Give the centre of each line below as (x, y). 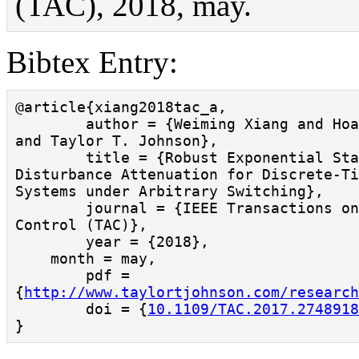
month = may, (33, 258)
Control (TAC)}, (81, 225)
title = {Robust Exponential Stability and (50, 157)
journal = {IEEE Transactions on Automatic (50, 208)
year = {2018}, (50, 242)
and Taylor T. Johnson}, (117, 141)
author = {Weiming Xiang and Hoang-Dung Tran (50, 124)
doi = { (117, 309)
